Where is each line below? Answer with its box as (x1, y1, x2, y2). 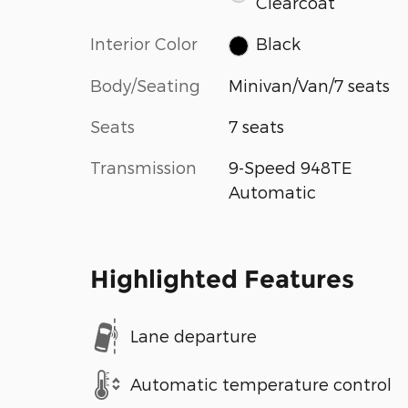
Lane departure (130, 326, 257, 346)
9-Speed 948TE (228, 157, 352, 177)
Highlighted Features (90, 263, 354, 294)
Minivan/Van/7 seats (228, 75, 390, 95)
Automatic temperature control (130, 374, 392, 394)
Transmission (90, 157, 197, 177)
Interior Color (90, 34, 198, 53)
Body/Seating (90, 75, 200, 95)
